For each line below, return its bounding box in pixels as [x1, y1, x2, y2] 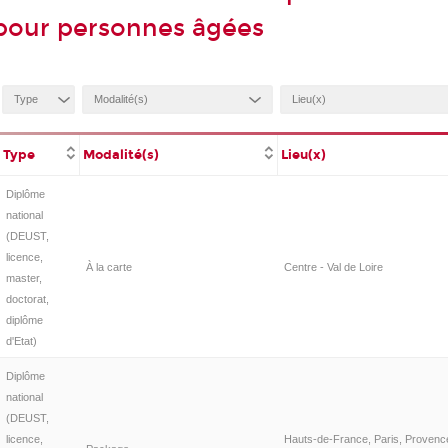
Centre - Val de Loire [283, 260, 383, 273]
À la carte [85, 260, 132, 273]
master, [5, 271, 42, 284]
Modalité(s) [83, 147, 160, 163]
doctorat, [5, 292, 49, 305]
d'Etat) [5, 334, 37, 347]
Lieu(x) [281, 147, 327, 163]
